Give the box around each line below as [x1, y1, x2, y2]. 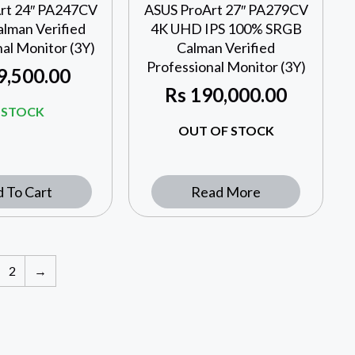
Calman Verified [177, 39, 276, 57]
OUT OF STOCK [177, 123, 274, 139]
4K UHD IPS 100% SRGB [150, 20, 302, 38]
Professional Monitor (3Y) [146, 58, 306, 76]
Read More [191, 183, 261, 201]
